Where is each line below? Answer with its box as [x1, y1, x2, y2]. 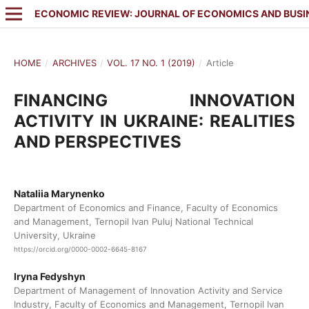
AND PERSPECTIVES [13, 131, 181, 152]
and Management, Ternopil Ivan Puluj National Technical [13, 215, 253, 227]
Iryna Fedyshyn [13, 270, 86, 283]
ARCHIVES [52, 57, 97, 68]
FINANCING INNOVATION [13, 90, 296, 110]
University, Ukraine [13, 229, 96, 241]
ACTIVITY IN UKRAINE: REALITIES [13, 110, 296, 131]
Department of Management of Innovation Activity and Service [13, 285, 283, 297]
